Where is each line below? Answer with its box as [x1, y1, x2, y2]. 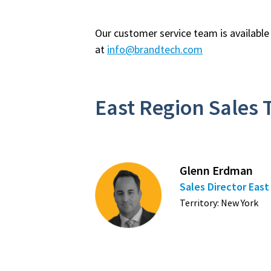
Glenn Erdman [180, 162, 253, 178]
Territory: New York [180, 196, 258, 209]
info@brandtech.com [107, 42, 203, 56]
